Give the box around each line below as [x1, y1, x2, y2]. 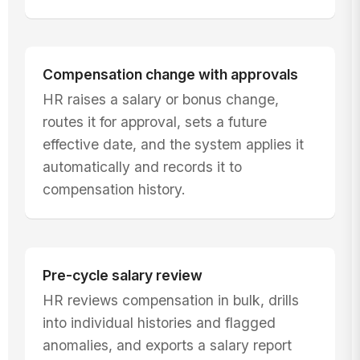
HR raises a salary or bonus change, [42, 91, 279, 108]
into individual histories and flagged [42, 313, 276, 331]
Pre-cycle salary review [42, 266, 202, 284]
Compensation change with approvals [42, 65, 298, 83]
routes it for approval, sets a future [42, 113, 267, 131]
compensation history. [42, 181, 186, 198]
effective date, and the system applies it [42, 136, 304, 153]
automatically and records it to [42, 158, 242, 176]
